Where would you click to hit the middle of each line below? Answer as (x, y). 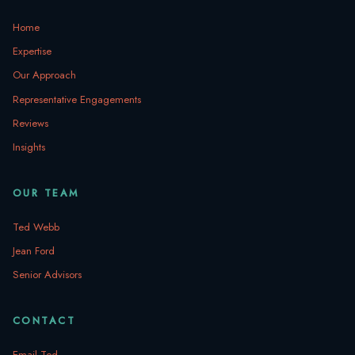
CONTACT (44, 321)
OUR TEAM (46, 194)
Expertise (32, 52)
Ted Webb (36, 227)
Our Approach (44, 75)
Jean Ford (34, 251)
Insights (29, 147)
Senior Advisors (47, 275)
